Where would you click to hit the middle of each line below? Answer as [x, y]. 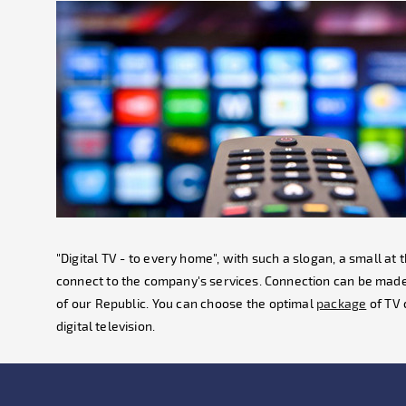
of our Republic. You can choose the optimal [187, 303]
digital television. [106, 326]
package [342, 303]
